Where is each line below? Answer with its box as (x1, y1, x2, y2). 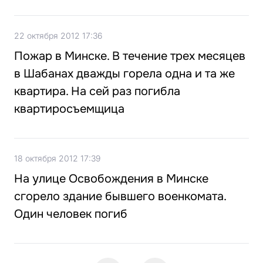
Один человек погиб (14, 207, 127, 222)
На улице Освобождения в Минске (14, 171, 208, 187)
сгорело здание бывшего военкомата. (14, 189, 226, 204)
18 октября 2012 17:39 (14, 153, 100, 164)
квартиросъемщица (14, 102, 124, 117)
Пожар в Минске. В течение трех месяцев (14, 49, 245, 64)
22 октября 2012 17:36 (14, 31, 102, 41)
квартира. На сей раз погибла (14, 84, 180, 99)
